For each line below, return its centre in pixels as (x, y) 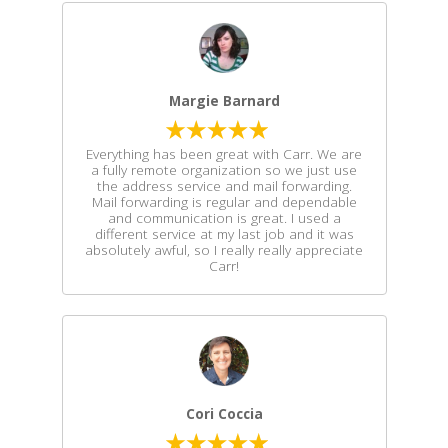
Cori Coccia (224, 413)
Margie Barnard (224, 100)
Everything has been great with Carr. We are (224, 153)
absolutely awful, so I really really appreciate (224, 249)
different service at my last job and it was (224, 233)
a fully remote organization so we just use (224, 169)
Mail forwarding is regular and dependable (224, 201)
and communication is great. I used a (224, 217)
